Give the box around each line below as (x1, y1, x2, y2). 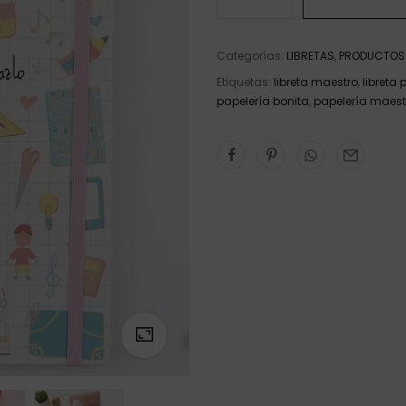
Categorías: (217, 48, 286, 63)
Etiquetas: (217, 74, 274, 90)
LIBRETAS (286, 48, 334, 63)
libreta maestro (274, 74, 358, 90)
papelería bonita (217, 93, 309, 109)
